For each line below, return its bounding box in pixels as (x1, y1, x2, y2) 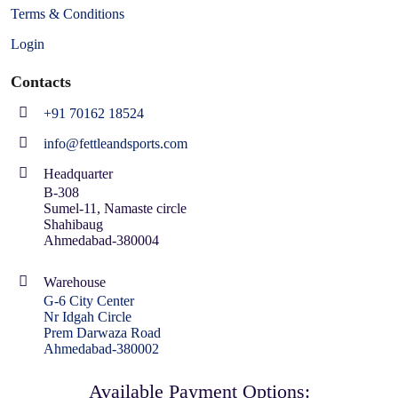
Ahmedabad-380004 (44, 232, 159, 248)
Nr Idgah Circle (44, 308, 131, 324)
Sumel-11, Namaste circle (44, 200, 187, 216)
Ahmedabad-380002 (44, 340, 159, 356)
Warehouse (44, 274, 106, 290)
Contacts (11, 72, 71, 91)
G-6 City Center (44, 292, 134, 308)
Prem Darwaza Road (44, 324, 161, 340)
